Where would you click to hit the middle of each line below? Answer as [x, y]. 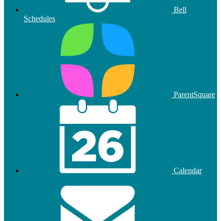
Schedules [39, 18]
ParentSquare [193, 94]
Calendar [187, 170]
